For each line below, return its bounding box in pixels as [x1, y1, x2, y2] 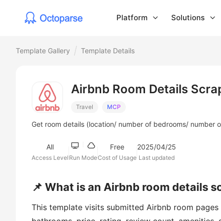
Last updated [139, 154, 175, 161]
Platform [116, 13, 147, 22]
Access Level [32, 154, 69, 161]
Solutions [171, 13, 205, 22]
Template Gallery [16, 46, 70, 55]
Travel [76, 103, 93, 110]
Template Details [81, 46, 135, 55]
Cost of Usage [98, 154, 137, 161]
